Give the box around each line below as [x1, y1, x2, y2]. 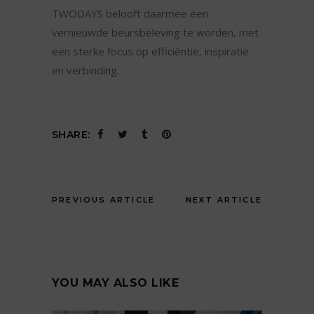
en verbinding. [52, 63, 119, 78]
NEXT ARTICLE [185, 195, 262, 205]
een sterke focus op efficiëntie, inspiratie [52, 44, 249, 59]
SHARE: [52, 128, 90, 142]
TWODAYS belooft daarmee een [52, 6, 208, 21]
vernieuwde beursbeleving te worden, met [52, 25, 259, 40]
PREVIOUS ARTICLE [52, 195, 156, 205]
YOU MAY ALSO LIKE [52, 276, 179, 290]
